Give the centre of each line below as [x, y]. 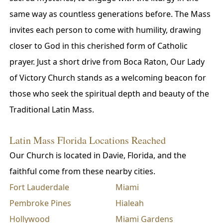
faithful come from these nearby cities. [82, 171]
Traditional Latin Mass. [52, 110]
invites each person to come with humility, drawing [105, 30]
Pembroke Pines [40, 203]
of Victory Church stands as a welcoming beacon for [108, 78]
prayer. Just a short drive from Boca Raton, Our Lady [107, 62]
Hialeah [130, 203]
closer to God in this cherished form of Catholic [98, 46]
